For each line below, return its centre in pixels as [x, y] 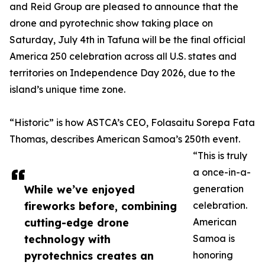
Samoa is [214, 239]
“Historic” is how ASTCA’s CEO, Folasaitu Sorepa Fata [132, 123]
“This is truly [220, 156]
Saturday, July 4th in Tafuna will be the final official [127, 40]
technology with [67, 239]
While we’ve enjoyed [80, 190]
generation [218, 189]
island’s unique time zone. [67, 90]
